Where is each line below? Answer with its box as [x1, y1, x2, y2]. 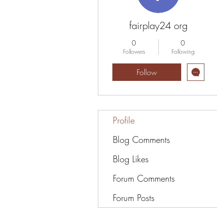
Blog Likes [113, 153, 149, 165]
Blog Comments [113, 134, 170, 145]
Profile [113, 114, 135, 126]
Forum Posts [113, 192, 155, 203]
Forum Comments [113, 172, 175, 184]
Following [171, 47, 195, 56]
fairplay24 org [129, 19, 187, 32]
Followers [123, 47, 145, 56]
